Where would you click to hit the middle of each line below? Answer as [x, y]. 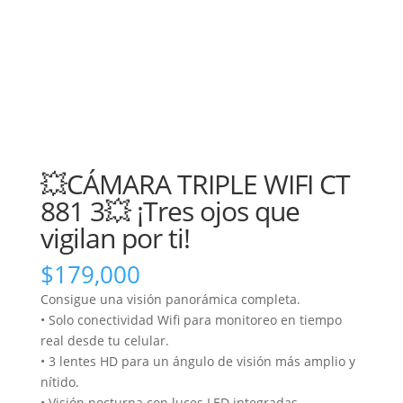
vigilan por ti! [115, 237]
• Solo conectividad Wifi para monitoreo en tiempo [191, 319]
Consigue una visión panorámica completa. [170, 299]
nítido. [59, 381]
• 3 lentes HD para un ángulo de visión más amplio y [197, 361]
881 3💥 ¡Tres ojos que [170, 210]
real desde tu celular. [104, 340]
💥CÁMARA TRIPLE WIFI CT [195, 184]
